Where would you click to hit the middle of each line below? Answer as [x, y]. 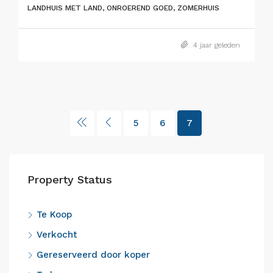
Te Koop [54, 214]
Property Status [70, 179]
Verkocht [57, 235]
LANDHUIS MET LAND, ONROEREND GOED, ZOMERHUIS [123, 8]
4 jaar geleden [215, 45]
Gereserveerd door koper [93, 255]
